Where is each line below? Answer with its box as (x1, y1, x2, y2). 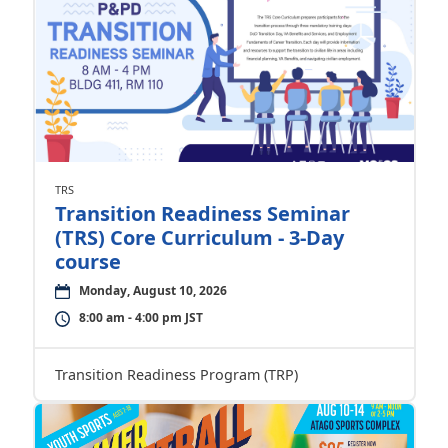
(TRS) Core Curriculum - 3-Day (54, 224, 344, 251)
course (54, 248, 121, 275)
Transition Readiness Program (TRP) (54, 365, 298, 384)
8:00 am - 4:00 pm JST (78, 309, 203, 326)
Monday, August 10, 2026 (78, 282, 227, 299)
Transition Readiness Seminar (54, 200, 350, 227)
